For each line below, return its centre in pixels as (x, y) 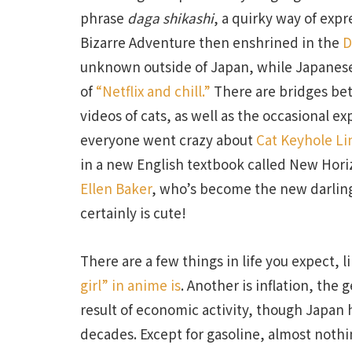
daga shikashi (170, 17)
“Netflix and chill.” (153, 90)
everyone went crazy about (168, 139)
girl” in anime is (130, 284)
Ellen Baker (116, 188)
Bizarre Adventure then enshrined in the (211, 42)
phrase (104, 17)
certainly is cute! (133, 212)
